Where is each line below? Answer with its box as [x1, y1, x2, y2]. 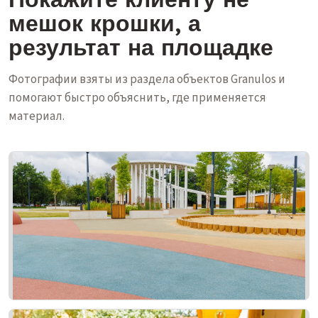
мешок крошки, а [9, 9, 201, 37]
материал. [9, 108, 65, 125]
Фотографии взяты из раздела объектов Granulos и [9, 71, 285, 88]
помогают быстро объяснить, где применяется [9, 89, 266, 106]
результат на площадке [9, 33, 273, 61]
